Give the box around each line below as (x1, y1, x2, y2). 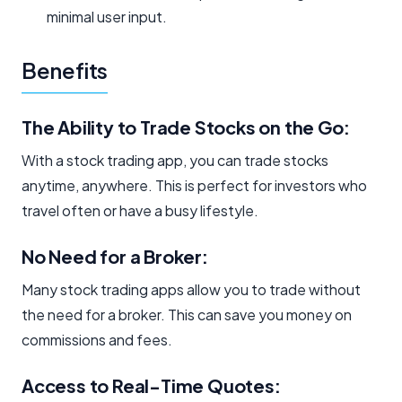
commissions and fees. (22, 329, 172, 349)
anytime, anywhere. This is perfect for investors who (22, 175, 367, 195)
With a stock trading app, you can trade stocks (22, 150, 328, 170)
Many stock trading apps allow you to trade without (22, 279, 361, 299)
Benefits (22, 56, 109, 83)
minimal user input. (47, 6, 167, 26)
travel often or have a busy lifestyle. (22, 200, 258, 220)
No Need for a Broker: (22, 244, 208, 267)
